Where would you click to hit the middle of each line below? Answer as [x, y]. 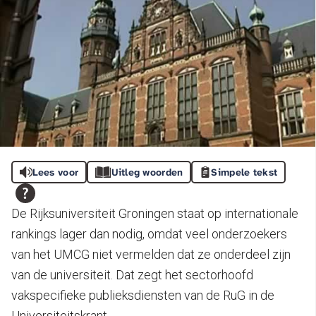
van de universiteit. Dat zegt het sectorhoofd [132, 275]
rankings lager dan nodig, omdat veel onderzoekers [149, 234]
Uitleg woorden [147, 172]
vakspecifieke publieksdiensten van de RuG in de [143, 296]
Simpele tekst [244, 172]
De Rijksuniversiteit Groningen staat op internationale [155, 214]
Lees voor [55, 172]
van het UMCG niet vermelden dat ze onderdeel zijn [151, 255]
